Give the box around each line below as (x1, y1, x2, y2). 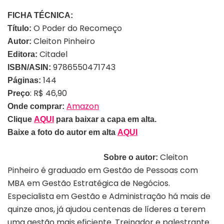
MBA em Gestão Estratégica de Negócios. (7, 177, 170, 189)
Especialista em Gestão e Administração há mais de (7, 190, 210, 202)
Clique (7, 114, 34, 123)
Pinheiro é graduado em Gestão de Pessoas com (7, 164, 198, 176)
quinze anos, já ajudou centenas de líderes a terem (7, 203, 205, 215)
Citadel (39, 48, 67, 60)
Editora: (7, 49, 39, 58)
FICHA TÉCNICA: (7, 10, 73, 19)
